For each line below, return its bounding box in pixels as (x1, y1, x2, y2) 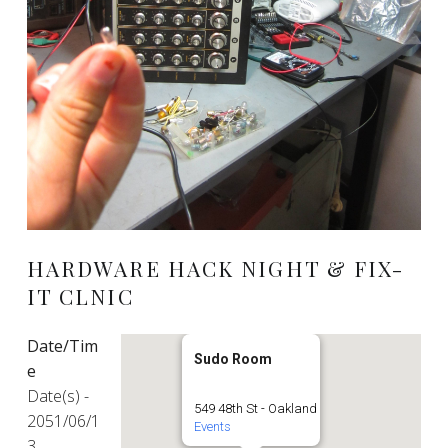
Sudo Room (194, 350, 273, 367)
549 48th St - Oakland (194, 400, 318, 416)
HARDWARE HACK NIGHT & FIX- (26, 253, 405, 282)
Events (194, 418, 232, 434)
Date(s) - (26, 384, 89, 407)
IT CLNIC (26, 281, 134, 310)
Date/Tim (26, 334, 98, 357)
